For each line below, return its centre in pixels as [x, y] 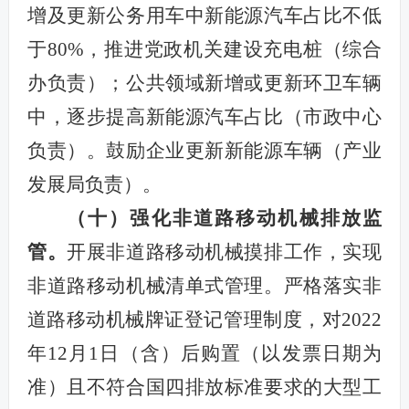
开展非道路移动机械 [156, 252]
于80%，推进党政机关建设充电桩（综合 [204, 49]
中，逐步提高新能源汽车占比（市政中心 [204, 116]
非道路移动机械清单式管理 [146, 285]
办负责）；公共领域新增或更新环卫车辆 [204, 83]
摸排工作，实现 [313, 252]
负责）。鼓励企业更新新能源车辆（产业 [204, 150]
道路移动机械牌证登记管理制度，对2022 [204, 319]
